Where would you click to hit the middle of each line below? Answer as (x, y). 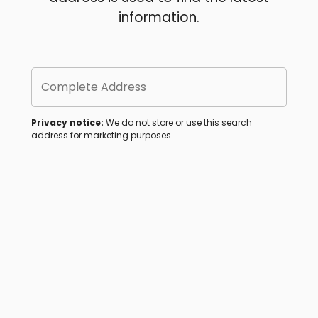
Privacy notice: (68, 123)
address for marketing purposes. (103, 136)
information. (159, 18)
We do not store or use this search (178, 123)
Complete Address (94, 87)
